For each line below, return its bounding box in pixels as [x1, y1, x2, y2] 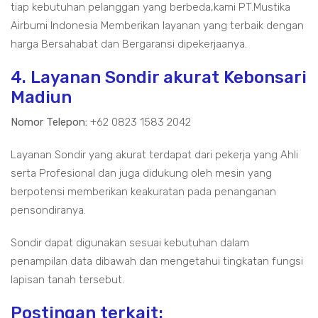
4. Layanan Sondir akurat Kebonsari [11, 67, 307, 87]
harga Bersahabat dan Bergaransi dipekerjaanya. [11, 38, 247, 50]
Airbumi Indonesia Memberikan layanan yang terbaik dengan [11, 19, 304, 32]
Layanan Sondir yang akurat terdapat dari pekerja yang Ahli [11, 148, 298, 161]
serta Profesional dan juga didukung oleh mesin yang [11, 167, 272, 180]
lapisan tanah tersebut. [11, 273, 124, 286]
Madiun [11, 87, 72, 107]
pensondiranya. [11, 204, 86, 216]
